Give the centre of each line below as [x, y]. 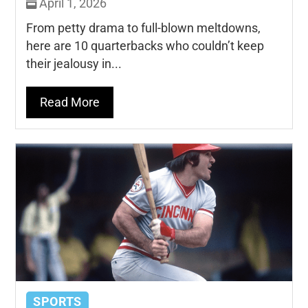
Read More [70, 103]
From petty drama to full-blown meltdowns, [144, 29]
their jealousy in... [74, 64]
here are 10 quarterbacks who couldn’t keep [145, 46]
